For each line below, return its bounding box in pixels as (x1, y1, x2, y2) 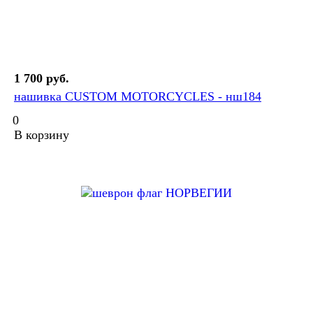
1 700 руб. (14, 71, 69, 86)
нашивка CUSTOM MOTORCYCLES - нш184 (14, 89, 261, 104)
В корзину (14, 128, 69, 143)
